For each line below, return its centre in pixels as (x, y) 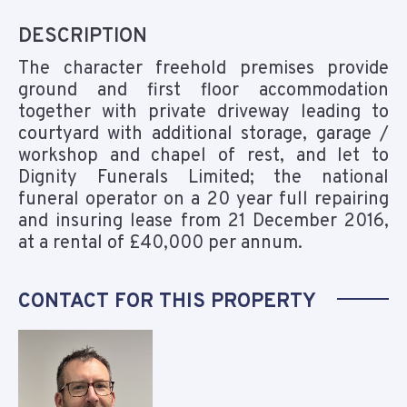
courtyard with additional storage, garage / (203, 135)
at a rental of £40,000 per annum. (160, 244)
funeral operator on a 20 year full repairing (203, 200)
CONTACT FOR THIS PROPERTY (167, 303)
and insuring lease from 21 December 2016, (203, 222)
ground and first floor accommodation (203, 91)
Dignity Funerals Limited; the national (203, 179)
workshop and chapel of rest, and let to (203, 157)
